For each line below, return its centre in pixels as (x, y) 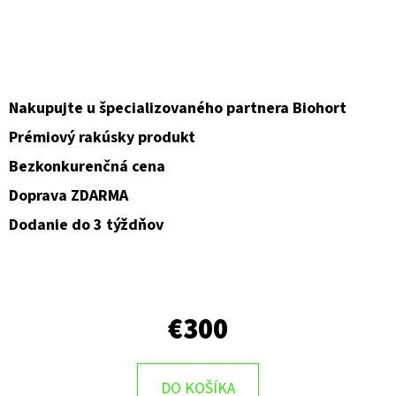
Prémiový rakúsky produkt (102, 137)
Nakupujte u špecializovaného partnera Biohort (178, 108)
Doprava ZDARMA (69, 195)
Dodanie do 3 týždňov (86, 225)
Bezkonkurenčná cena (87, 166)
